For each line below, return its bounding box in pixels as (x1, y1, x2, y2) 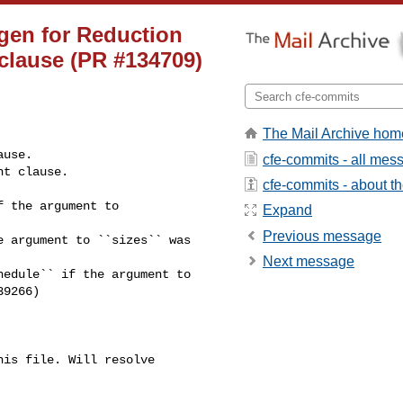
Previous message (263, 228, 381, 244)
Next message (263, 254, 354, 270)
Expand (263, 202, 312, 219)
